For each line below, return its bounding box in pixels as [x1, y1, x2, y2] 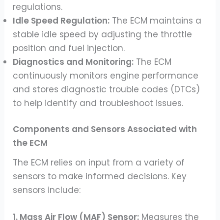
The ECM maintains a [110, 14, 202, 27]
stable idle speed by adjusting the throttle [13, 28, 192, 40]
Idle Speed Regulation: [13, 14, 110, 27]
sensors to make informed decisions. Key [13, 170, 187, 183]
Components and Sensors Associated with [13, 123, 197, 136]
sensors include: [13, 184, 81, 196]
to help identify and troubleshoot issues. [13, 97, 184, 109]
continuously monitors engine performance [13, 69, 199, 82]
